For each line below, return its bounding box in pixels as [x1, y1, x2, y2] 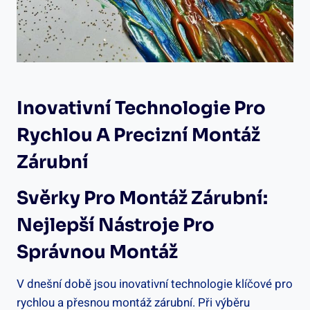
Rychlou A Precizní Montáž [17, 123, 260, 147]
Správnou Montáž [17, 240, 178, 264]
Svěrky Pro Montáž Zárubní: [17, 186, 268, 210]
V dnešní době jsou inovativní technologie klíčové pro [17, 275, 293, 293]
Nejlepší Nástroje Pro [17, 213, 215, 237]
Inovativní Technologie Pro [17, 96, 266, 120]
